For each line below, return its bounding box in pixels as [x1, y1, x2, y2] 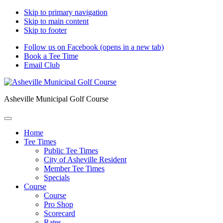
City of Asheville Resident [44, 155, 126, 164]
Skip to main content [24, 17, 89, 25]
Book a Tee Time [24, 52, 78, 60]
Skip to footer [24, 26, 67, 34]
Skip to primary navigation [24, 8, 108, 16]
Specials [44, 173, 70, 182]
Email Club [24, 61, 60, 69]
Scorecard [44, 209, 75, 218]
